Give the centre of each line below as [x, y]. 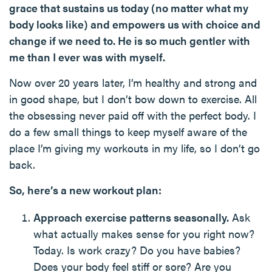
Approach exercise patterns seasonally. [131, 217]
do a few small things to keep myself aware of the [128, 131]
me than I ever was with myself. [87, 57]
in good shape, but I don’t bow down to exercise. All [133, 99]
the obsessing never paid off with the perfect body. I [133, 115]
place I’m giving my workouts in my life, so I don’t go [134, 148]
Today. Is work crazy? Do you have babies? [137, 250]
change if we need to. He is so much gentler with [130, 40]
